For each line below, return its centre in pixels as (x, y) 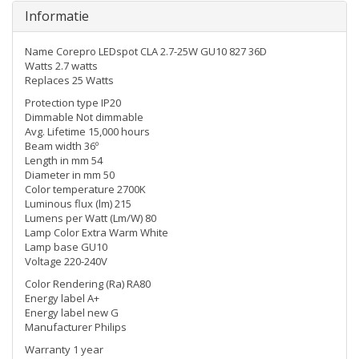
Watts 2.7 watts (61, 66)
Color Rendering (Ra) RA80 (88, 284)
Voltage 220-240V (66, 261)
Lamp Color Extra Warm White (97, 232)
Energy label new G (72, 313)
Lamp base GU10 (66, 247)
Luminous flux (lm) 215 (78, 204)
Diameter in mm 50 (70, 175)
